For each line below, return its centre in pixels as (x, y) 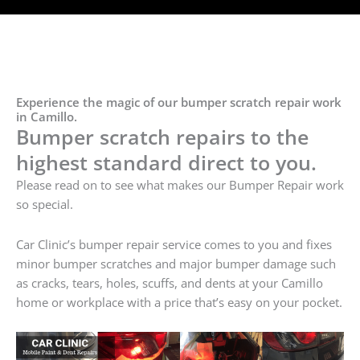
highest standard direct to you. (166, 163)
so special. (45, 205)
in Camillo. (47, 117)
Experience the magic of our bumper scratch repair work (179, 102)
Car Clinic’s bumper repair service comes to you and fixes (174, 244)
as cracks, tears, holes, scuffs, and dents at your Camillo (170, 282)
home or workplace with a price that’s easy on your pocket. (179, 302)
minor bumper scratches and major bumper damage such (176, 263)
